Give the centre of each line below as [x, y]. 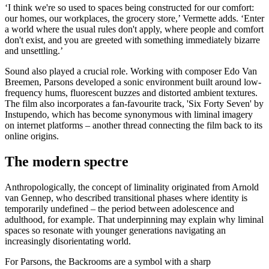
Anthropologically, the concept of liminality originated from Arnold [132, 187]
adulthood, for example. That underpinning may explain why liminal [134, 220]
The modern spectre [67, 162]
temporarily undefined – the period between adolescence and [119, 209]
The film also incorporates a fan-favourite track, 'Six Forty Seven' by [134, 104]
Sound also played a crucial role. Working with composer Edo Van [131, 71]
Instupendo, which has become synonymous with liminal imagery [129, 115]
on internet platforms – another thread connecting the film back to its [134, 125]
